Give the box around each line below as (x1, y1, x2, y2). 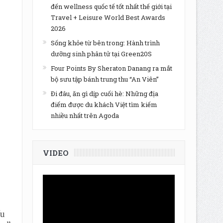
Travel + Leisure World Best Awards (50, 13, 165, 22)
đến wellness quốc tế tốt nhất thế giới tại (50, 2, 172, 11)
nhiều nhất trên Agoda (50, 111, 119, 120)
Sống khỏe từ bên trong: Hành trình (50, 38, 160, 47)
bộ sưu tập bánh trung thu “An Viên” (50, 75, 159, 84)
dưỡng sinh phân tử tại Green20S (50, 49, 152, 58)
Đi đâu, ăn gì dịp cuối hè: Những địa (50, 89, 158, 98)
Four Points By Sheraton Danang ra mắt (50, 64, 172, 73)
